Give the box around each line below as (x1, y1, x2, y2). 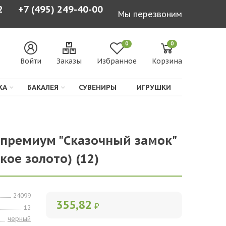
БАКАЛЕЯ (27, 83, 59, 92)
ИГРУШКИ (137, 83, 171, 92)
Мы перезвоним (118, 9, 182, 19)
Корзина (152, 56, 182, 66)
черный (7, 215, 31, 222)
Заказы (56, 56, 82, 66)
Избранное (97, 56, 137, 66)
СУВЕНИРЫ (79, 83, 117, 92)
